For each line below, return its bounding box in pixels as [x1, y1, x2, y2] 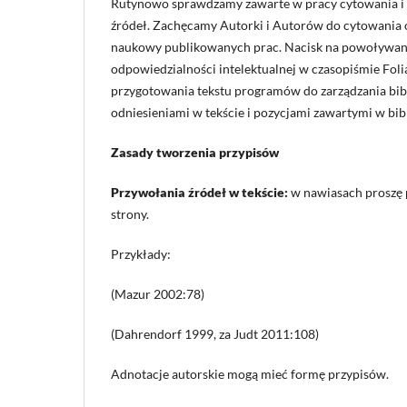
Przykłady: [111, 246, 171, 263]
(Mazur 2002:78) [111, 286, 204, 303]
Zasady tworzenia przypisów [111, 144, 279, 161]
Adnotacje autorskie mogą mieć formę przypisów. [111, 366, 389, 382]
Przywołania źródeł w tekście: [111, 184, 288, 201]
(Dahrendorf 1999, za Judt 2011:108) [111, 326, 319, 342]
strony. [111, 206, 149, 223]
